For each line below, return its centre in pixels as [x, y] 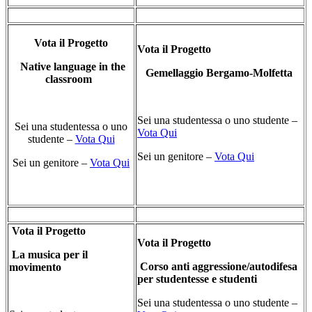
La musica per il [50, 255]
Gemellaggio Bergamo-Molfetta [220, 73]
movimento [37, 267]
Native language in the [71, 67]
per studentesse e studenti [198, 279]
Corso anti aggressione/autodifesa [217, 267]
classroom [71, 79]
